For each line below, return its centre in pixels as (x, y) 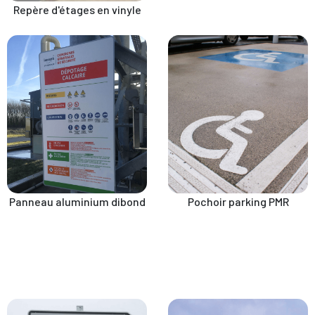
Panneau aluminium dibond (77, 202)
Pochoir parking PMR (238, 202)
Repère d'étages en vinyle (77, 10)
